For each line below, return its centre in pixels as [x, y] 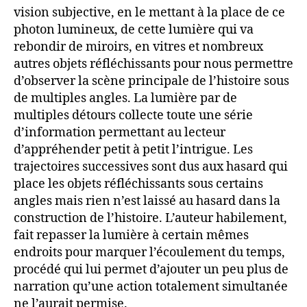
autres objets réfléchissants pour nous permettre [153, 64]
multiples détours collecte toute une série [133, 115]
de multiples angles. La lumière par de [125, 98]
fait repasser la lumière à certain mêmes [131, 235]
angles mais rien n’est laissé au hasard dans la [147, 201]
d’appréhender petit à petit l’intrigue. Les [133, 149]
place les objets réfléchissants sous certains [138, 184]
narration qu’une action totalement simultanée [151, 286]
